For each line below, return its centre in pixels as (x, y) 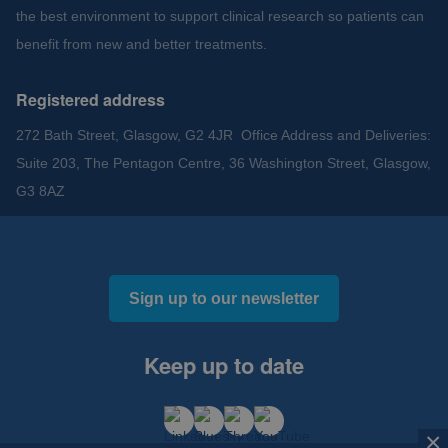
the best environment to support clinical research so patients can (220, 16)
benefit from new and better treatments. (141, 44)
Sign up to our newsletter (224, 299)
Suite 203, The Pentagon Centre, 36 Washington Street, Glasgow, (223, 163)
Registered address (90, 100)
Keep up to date (224, 365)
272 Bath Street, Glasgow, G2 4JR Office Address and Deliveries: (223, 135)
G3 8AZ (40, 191)
